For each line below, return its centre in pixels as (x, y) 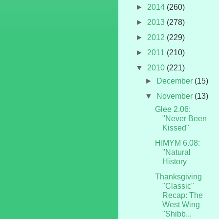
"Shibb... (177, 214)
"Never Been (184, 118)
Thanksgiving (178, 176)
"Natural (176, 152)
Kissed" (175, 128)
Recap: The (182, 195)
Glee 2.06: (173, 109)
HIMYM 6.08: (177, 143)
